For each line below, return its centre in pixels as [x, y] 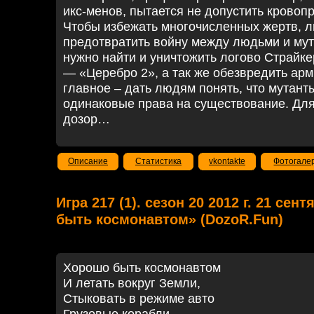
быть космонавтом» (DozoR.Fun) [170, 219]
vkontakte [227, 161]
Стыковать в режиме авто [139, 299]
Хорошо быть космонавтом [142, 268]
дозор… [87, 119]
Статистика [158, 161]
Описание [88, 161]
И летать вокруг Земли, [132, 283]
